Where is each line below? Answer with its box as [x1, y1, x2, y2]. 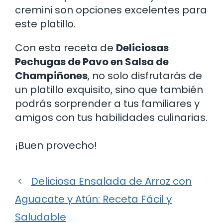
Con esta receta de [15, 41, 116, 55]
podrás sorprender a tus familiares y [15, 97, 200, 111]
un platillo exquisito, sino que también [15, 83, 203, 97]
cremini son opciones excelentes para [15, 3, 207, 17]
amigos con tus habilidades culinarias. [15, 111, 208, 125]
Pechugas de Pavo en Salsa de [15, 55, 169, 69]
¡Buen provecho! [15, 138, 97, 153]
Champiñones [15, 69, 88, 83]
